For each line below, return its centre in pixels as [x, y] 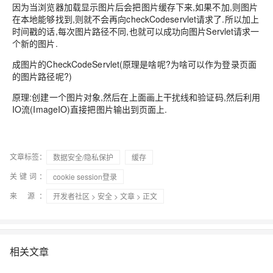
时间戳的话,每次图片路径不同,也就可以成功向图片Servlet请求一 [136, 31]
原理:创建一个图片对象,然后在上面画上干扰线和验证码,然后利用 [136, 97]
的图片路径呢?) [42, 76]
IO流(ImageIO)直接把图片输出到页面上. [90, 109]
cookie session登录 [85, 177]
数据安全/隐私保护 [83, 157]
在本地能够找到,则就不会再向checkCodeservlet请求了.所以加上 [136, 19]
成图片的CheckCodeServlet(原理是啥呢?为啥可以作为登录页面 [134, 64]
